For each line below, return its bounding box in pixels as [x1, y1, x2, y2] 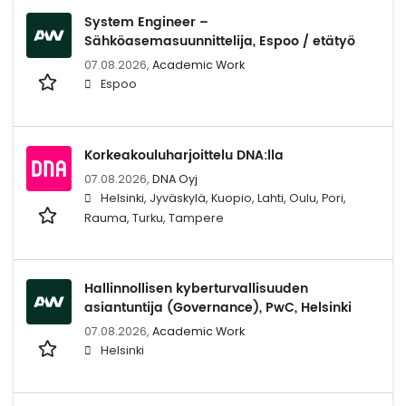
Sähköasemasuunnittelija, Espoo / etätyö [84, 30, 355, 52]
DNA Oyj [152, 170, 198, 187]
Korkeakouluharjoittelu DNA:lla [84, 144, 284, 166]
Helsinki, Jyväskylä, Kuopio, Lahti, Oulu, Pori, [101, 189, 346, 206]
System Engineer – [84, 11, 208, 33]
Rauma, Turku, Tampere [84, 209, 224, 226]
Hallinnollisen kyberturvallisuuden [84, 277, 308, 299]
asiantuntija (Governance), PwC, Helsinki [84, 296, 352, 318]
